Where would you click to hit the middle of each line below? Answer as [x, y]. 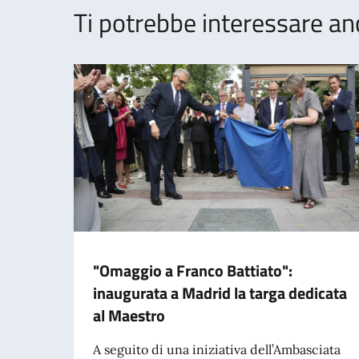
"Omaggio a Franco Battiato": [193, 270]
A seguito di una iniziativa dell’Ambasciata [217, 349]
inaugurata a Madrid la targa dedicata [220, 292]
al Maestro [129, 315]
